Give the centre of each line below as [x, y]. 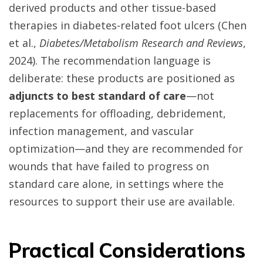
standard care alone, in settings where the [116, 184]
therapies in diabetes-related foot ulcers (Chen [128, 26]
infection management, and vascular [101, 131]
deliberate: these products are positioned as [122, 78]
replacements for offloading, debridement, [117, 114]
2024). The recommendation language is [110, 61]
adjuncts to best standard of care [97, 96]
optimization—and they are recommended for [126, 149]
